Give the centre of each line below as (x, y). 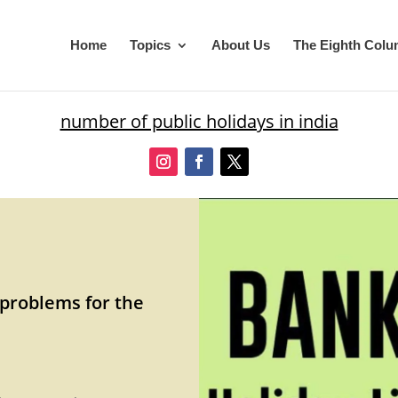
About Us (240, 45)
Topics (150, 45)
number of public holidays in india (199, 122)
